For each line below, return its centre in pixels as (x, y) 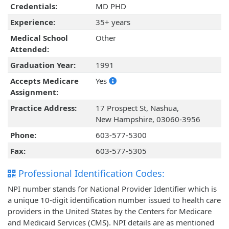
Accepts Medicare (44, 81)
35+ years (113, 22)
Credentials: (33, 6)
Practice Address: (43, 108)
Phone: (23, 135)
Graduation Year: (43, 65)
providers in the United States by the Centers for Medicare (110, 211)
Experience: (32, 22)
